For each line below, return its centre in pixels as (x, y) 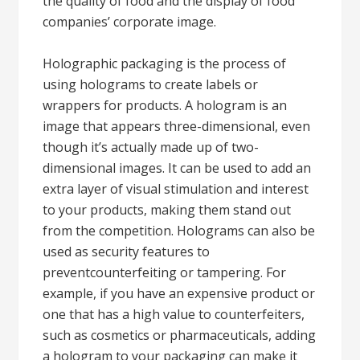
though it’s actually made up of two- (151, 147)
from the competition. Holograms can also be (179, 231)
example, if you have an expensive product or (179, 293)
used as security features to (127, 252)
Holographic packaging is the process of (165, 63)
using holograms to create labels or (151, 84)
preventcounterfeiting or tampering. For (165, 272)
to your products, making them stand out (167, 210)
